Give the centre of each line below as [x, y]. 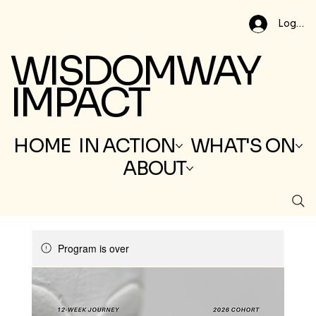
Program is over [93, 249]
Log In [292, 24]
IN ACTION [127, 146]
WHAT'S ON [243, 146]
